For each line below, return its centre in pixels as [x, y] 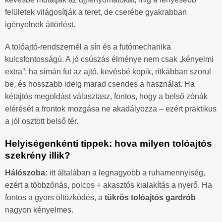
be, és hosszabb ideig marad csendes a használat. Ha [100, 84]
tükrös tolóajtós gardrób [150, 197]
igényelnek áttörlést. [40, 24]
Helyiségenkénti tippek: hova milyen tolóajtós [109, 144]
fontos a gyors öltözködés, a [55, 197]
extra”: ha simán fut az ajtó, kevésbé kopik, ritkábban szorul [108, 72]
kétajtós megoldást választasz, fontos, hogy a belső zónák [106, 97]
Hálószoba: [26, 172]
